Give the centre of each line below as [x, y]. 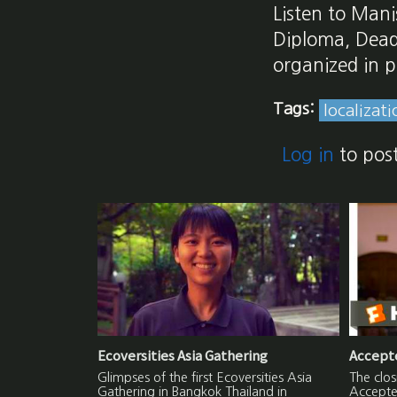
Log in [308, 155]
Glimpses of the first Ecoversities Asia [205, 378]
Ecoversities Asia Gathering [183, 356]
